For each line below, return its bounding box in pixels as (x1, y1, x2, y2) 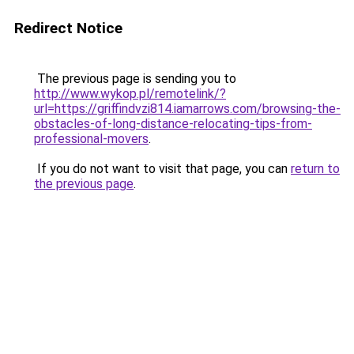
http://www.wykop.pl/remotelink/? (34, 86, 226, 101)
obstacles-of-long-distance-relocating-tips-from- (34, 116, 312, 131)
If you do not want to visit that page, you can (34, 161, 291, 176)
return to (291, 161, 340, 176)
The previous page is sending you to (34, 71, 236, 86)
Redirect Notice (14, 19, 122, 37)
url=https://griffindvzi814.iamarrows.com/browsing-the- (34, 101, 341, 116)
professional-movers (34, 131, 149, 146)
